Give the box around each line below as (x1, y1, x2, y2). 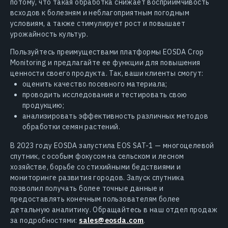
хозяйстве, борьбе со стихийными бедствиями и (10, 162, 181, 172)
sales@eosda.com (79, 216, 144, 225)
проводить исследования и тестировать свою (22, 90, 187, 100)
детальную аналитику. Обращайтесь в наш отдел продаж (10, 205, 218, 215)
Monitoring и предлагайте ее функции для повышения (10, 58, 201, 68)
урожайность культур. (10, 30, 88, 39)
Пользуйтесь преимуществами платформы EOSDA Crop (10, 47, 204, 57)
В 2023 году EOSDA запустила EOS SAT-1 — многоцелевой (10, 141, 214, 151)
